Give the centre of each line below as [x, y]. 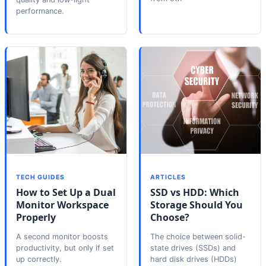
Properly [36, 217]
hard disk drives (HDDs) [194, 259]
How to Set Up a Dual [66, 192]
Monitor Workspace [62, 205]
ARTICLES [168, 177]
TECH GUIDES [41, 177]
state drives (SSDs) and [193, 248]
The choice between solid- [198, 237]
